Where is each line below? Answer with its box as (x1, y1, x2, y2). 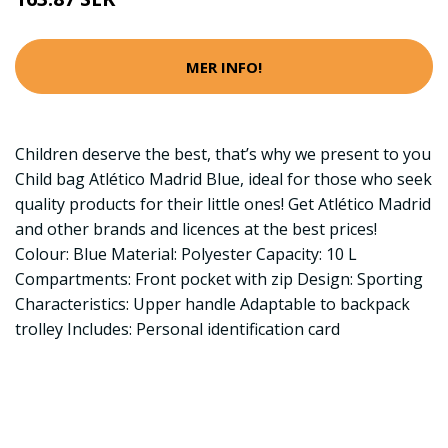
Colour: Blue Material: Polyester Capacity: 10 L (15, 243, 357, 265)
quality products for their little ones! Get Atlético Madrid (15, 193, 431, 215)
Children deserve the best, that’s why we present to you (15, 143, 431, 165)
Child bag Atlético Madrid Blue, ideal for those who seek (15, 168, 432, 190)
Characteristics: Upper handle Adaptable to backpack (15, 293, 410, 315)
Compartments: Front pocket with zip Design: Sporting (15, 268, 423, 290)
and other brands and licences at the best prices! (15, 218, 377, 240)
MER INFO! (186, 56, 262, 77)
